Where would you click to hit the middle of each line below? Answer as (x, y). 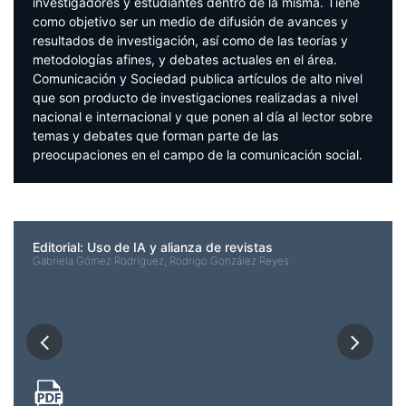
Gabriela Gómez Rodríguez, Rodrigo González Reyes (161, 261)
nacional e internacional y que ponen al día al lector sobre (203, 117)
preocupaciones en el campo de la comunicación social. (198, 155)
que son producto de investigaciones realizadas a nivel (195, 98)
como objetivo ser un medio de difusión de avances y (190, 22)
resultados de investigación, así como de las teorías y (190, 41)
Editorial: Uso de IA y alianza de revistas (153, 247)
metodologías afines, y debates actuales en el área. (188, 60)
